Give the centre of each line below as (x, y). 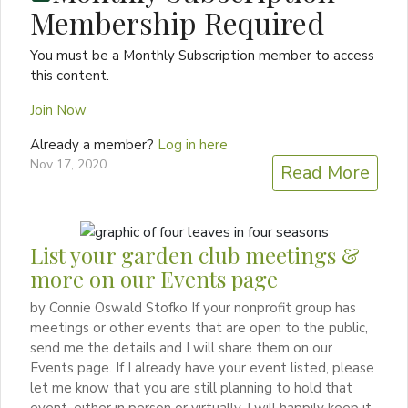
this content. (70, 75)
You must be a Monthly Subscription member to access (202, 55)
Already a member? (94, 144)
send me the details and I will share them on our (181, 348)
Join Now (58, 110)
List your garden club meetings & (195, 255)
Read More (325, 172)
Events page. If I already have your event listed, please (202, 368)
